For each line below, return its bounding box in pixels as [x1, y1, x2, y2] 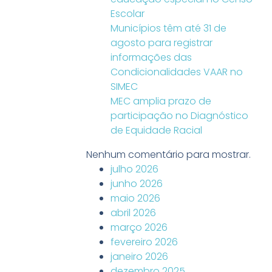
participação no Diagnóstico [110, 109, 248, 123]
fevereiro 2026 [110, 235, 178, 249]
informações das [110, 50, 192, 64]
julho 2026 [110, 162, 158, 176]
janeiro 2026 [110, 250, 168, 263]
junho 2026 [110, 177, 163, 191]
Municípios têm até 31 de [110, 21, 226, 35]
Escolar [110, 7, 144, 21]
